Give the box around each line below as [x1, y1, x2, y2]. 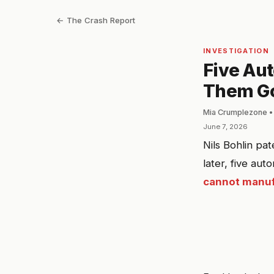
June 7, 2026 [203, 122, 248, 131]
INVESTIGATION [203, 46, 269, 55]
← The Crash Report [56, 15, 135, 25]
